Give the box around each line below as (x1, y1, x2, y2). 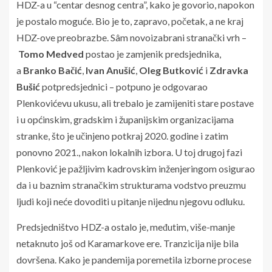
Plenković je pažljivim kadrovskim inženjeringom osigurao (16, 162, 255, 174)
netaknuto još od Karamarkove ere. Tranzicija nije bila (16, 237, 239, 249)
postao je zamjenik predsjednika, (84, 47, 221, 59)
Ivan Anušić (86, 64, 135, 76)
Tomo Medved (18, 47, 84, 59)
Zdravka (209, 64, 248, 76)
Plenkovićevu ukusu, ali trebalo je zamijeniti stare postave (16, 97, 254, 109)
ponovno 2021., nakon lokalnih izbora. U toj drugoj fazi (16, 146, 242, 158)
